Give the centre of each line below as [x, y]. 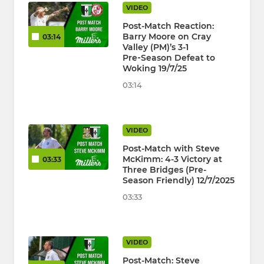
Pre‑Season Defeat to [169, 58]
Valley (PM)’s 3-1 [156, 47]
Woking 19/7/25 [155, 69]
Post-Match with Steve [171, 149]
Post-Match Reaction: [168, 26]
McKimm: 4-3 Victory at [172, 159]
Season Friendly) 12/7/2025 [179, 181]
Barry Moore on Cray [167, 37]
